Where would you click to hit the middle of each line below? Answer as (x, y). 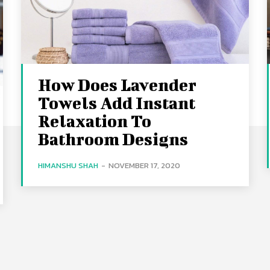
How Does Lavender (118, 84)
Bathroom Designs (113, 139)
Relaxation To (95, 121)
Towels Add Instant (117, 102)
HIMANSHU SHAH (68, 165)
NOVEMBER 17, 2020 (145, 165)
